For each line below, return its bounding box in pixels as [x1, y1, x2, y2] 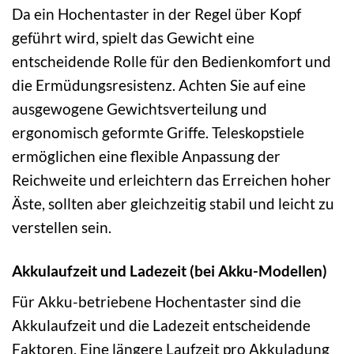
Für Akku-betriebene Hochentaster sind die [12, 292, 301, 311]
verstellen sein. [12, 217, 111, 236]
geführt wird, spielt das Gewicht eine [12, 28, 254, 47]
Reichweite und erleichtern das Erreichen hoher [12, 170, 331, 189]
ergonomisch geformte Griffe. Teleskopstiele [12, 122, 304, 141]
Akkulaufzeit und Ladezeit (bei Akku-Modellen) [12, 261, 327, 280]
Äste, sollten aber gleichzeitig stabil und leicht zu [12, 194, 334, 213]
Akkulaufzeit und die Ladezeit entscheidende [12, 316, 311, 335]
